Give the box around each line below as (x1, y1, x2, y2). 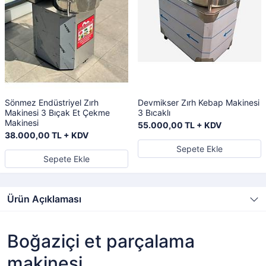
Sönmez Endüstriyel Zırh (5, 97, 99, 107)
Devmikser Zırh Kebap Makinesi (138, 97, 259, 107)
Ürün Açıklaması (7, 193, 81, 205)
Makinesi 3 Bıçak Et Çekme (5, 107, 110, 118)
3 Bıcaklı (138, 107, 170, 118)
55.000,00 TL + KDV (138, 120, 221, 130)
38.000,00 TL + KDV (5, 130, 88, 140)
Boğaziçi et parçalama (7, 230, 195, 252)
